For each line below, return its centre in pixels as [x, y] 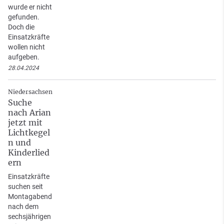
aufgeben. [24, 57]
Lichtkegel [29, 133]
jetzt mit [25, 123]
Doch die [21, 27]
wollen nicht [26, 47]
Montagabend [30, 197]
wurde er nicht [30, 7]
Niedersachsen [30, 92]
